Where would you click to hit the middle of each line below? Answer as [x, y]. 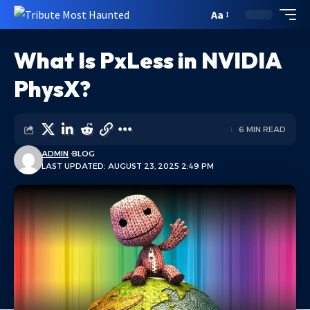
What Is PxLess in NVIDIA [148, 60]
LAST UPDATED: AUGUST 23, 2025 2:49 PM [128, 166]
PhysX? [52, 89]
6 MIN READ [262, 129]
